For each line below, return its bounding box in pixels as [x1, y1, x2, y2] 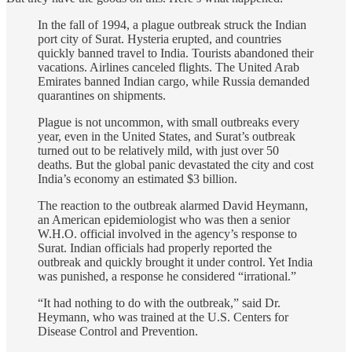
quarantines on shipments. [38, 88, 166, 102]
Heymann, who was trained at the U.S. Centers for [38, 310, 288, 324]
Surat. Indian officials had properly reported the [38, 240, 272, 255]
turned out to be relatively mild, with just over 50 [38, 143, 279, 157]
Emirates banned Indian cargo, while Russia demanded [38, 74, 310, 88]
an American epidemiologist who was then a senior [38, 212, 290, 226]
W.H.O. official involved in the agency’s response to [38, 226, 297, 240]
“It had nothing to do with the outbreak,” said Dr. [38, 295, 280, 310]
